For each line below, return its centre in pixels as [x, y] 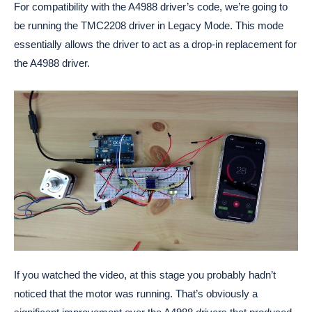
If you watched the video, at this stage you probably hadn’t [145, 275]
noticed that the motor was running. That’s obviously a [136, 294]
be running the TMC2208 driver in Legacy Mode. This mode [149, 26]
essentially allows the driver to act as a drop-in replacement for [155, 45]
